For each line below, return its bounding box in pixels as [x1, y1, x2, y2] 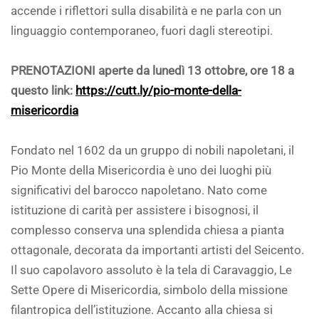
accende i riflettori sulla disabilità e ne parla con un [11, 4, 281, 19]
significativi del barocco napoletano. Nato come [11, 184, 267, 198]
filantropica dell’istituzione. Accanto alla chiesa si [11, 303, 273, 318]
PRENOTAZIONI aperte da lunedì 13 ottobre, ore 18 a [11, 64, 294, 78]
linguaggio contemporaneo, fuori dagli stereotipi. [11, 24, 273, 38]
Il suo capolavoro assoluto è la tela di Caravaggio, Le [11, 263, 292, 278]
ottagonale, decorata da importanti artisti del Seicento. [11, 244, 304, 258]
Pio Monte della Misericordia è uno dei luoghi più [11, 164, 271, 178]
